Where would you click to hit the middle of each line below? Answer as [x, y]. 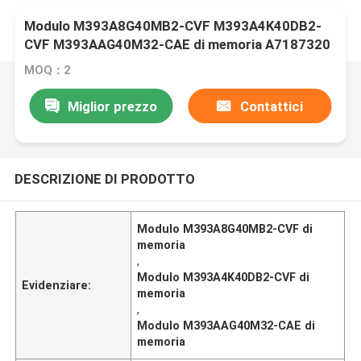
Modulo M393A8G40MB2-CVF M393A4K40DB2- [173, 26]
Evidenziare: [57, 285]
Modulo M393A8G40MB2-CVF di [225, 228]
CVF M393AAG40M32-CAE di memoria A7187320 [178, 45]
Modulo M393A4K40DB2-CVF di [224, 277]
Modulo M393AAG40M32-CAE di [226, 325]
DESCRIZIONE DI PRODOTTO [104, 178]
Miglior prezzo [112, 106]
